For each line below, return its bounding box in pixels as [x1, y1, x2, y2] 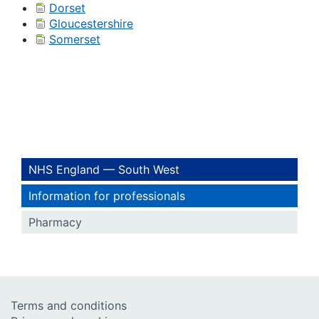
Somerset [49, 32, 100, 46]
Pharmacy [28, 215, 82, 229]
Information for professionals [28, 189, 185, 203]
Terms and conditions [11, 298, 127, 313]
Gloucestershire [49, 16, 133, 31]
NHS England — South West [28, 162, 179, 177]
